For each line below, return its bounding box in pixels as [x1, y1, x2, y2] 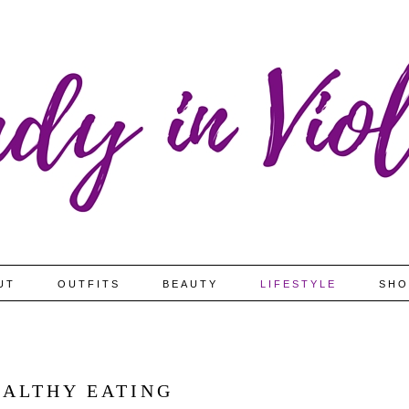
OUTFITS [58, 278, 121, 289]
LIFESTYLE [260, 278, 337, 289]
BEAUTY [163, 278, 218, 289]
